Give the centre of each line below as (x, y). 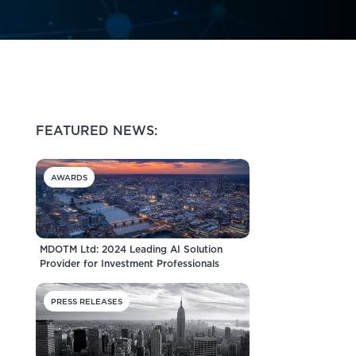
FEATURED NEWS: (96, 131)
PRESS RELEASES (86, 301)
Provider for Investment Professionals (129, 263)
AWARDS (69, 177)
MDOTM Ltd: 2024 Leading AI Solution (131, 249)
